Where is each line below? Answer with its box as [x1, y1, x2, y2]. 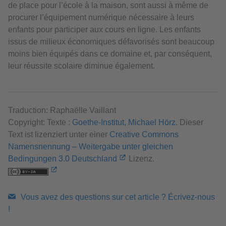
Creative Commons [109, 130, 179, 139]
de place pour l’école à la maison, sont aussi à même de [8, 1, 208, 10]
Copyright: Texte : [8, 118, 72, 127]
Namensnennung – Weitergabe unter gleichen [8, 142, 173, 151]
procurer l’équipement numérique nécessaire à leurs [8, 13, 194, 22]
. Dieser [176, 118, 203, 127]
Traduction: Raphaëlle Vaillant [8, 106, 116, 115]
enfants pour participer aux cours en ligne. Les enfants [8, 25, 201, 34]
